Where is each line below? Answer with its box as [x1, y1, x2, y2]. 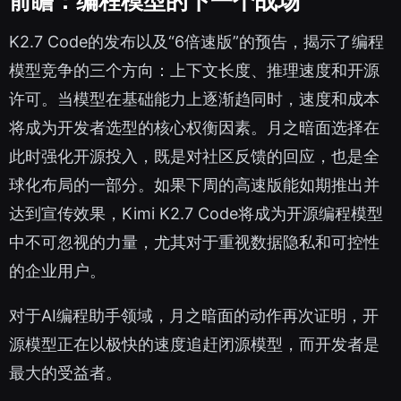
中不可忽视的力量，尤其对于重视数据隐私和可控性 [9, 233, 380, 252]
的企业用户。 [9, 261, 106, 281]
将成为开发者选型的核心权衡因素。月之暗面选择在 [9, 118, 380, 138]
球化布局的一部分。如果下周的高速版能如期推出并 [9, 175, 380, 195]
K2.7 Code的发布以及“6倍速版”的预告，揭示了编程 [9, 32, 384, 52]
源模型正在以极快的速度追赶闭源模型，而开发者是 [9, 335, 380, 354]
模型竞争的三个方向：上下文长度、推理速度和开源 [9, 61, 380, 81]
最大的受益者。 [9, 363, 122, 383]
